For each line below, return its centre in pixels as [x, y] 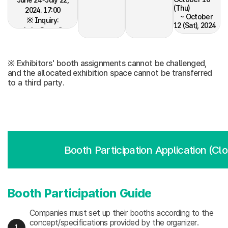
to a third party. [36, 83]
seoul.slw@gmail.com [43, 30]
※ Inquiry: [43, 20]
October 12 [192, 47]
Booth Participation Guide [80, 193]
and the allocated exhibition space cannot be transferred [110, 73]
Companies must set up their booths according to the [121, 213]
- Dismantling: [195, 38]
